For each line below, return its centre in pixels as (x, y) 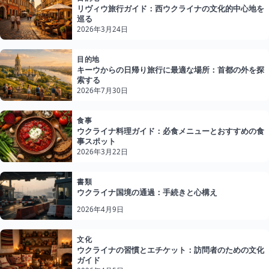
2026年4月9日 (100, 210)
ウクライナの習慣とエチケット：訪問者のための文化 (171, 250)
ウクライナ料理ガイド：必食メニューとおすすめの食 (171, 131)
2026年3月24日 (102, 29)
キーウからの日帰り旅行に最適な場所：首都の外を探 (171, 70)
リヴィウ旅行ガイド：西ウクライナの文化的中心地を (171, 9)
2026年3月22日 (102, 152)
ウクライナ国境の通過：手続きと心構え (147, 192)
